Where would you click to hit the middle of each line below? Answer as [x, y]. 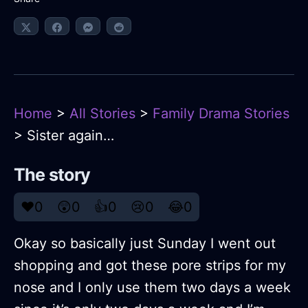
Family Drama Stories [221, 114]
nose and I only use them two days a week [152, 288]
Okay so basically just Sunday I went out [145, 244]
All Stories [102, 114]
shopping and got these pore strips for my [150, 266]
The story [52, 175]
